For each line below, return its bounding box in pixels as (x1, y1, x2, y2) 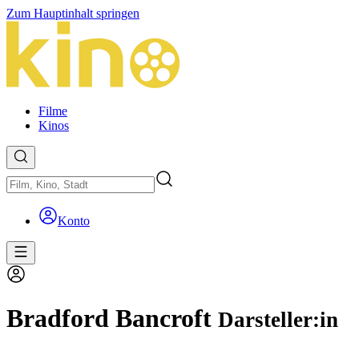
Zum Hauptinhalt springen (6, 6, 139, 20)
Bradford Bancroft (6, 304, 218, 333)
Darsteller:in (218, 308, 338, 333)
